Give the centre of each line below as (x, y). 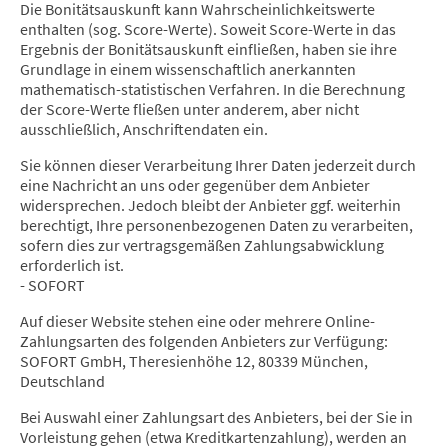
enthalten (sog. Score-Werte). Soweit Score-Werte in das (208, 29)
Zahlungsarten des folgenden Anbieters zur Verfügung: (204, 341)
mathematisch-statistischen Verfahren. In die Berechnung (212, 89)
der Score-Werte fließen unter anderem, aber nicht (189, 109)
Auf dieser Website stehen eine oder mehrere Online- (197, 321)
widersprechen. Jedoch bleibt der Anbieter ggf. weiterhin (210, 205)
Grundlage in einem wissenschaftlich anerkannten (188, 69)
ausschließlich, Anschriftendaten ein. (144, 129)
